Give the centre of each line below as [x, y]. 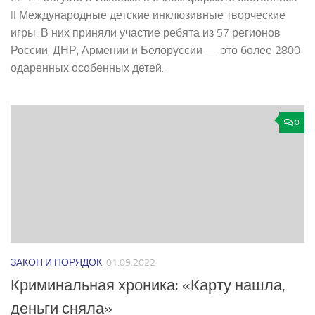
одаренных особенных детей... [89, 68]
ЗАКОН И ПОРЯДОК [56, 263]
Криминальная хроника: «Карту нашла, [148, 286]
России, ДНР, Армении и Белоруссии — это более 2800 [155, 51]
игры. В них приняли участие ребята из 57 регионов [146, 33]
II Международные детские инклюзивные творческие [148, 15]
